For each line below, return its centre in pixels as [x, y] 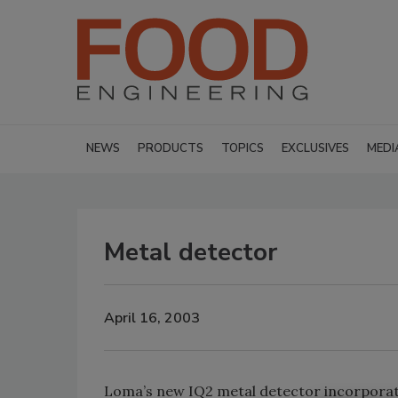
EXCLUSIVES [315, 148]
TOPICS [243, 148]
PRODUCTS [171, 148]
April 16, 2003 [152, 318]
